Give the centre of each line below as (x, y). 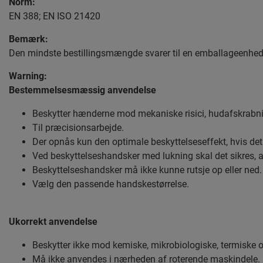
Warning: (28, 76)
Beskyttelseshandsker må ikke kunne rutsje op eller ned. (147, 170)
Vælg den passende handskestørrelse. (111, 184)
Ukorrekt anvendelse (53, 221)
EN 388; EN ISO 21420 (55, 16)
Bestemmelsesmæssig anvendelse (82, 90)
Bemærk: (28, 39)
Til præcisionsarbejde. (78, 127)
